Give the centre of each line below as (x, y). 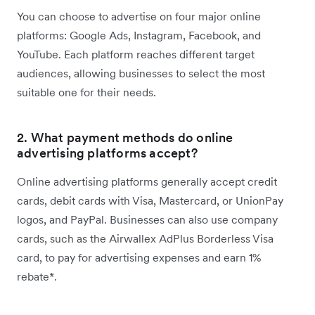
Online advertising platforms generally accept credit (147, 182)
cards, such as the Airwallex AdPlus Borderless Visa (145, 239)
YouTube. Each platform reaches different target (136, 54)
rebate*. (37, 277)
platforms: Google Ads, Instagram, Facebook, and (139, 36)
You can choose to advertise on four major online (139, 17)
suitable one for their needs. (88, 92)
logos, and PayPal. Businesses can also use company (147, 220)
